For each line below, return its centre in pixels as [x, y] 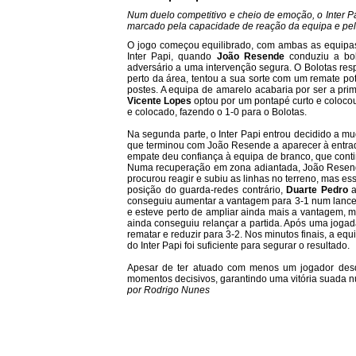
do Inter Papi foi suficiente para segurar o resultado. [238, 246]
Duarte [302, 190]
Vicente [144, 101]
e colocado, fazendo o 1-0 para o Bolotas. [217, 112]
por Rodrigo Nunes [168, 290]
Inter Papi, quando [172, 56]
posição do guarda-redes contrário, [207, 190]
